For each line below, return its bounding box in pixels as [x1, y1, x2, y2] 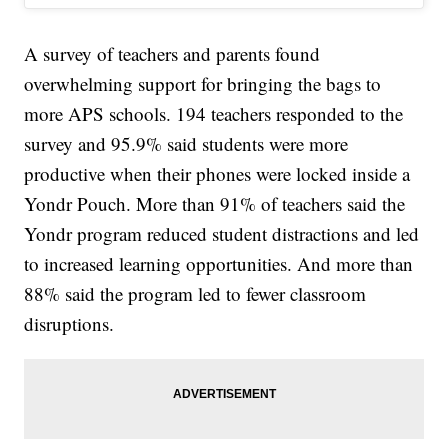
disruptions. [24, 311, 115, 337]
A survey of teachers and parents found [24, 41, 321, 67]
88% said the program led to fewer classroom [24, 281, 367, 307]
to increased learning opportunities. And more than [24, 251, 414, 277]
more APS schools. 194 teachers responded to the [24, 101, 404, 127]
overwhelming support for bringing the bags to [24, 71, 382, 97]
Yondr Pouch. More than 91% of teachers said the [24, 191, 406, 217]
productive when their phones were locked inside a [24, 161, 411, 187]
